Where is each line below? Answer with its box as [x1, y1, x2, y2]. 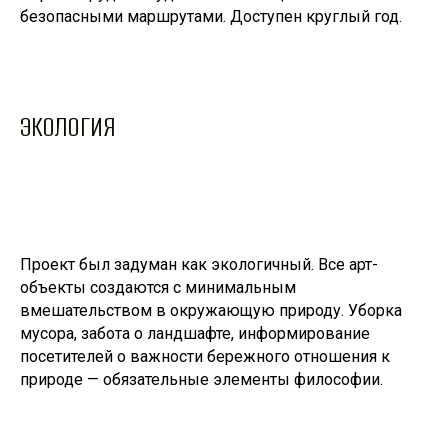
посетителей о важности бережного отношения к [20, 347, 390, 367]
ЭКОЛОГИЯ [20, 109, 116, 146]
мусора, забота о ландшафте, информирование [20, 324, 370, 344]
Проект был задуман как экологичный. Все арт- [20, 255, 378, 275]
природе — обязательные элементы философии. [20, 370, 383, 390]
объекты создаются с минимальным [20, 278, 296, 298]
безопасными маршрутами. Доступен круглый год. [20, 7, 402, 27]
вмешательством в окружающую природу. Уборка [20, 301, 402, 321]
